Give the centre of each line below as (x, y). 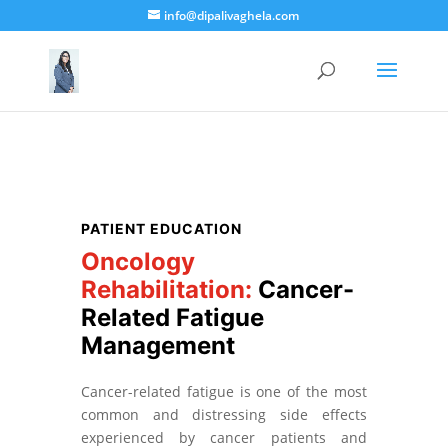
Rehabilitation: (169, 289)
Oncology (137, 261)
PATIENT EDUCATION (161, 228)
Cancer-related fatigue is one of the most (224, 391)
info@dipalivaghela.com (232, 15)
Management (157, 345)
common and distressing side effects (224, 414)
